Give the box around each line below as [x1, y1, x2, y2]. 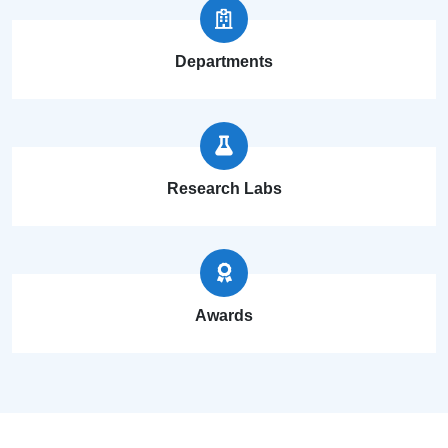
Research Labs [166, 180, 282, 197]
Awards [195, 307, 253, 324]
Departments [175, 53, 273, 70]
